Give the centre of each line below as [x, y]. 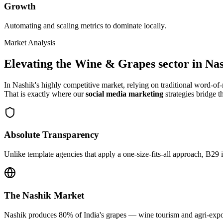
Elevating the [39, 63]
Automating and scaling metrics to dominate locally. [85, 25]
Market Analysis [30, 42]
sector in [180, 63]
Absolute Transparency [52, 135]
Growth [20, 6]
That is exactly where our [45, 94]
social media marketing [124, 94]
